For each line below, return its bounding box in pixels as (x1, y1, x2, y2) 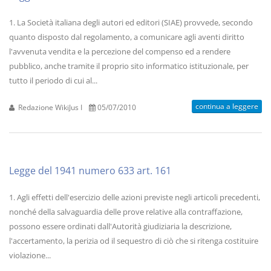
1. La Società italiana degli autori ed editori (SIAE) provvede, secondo (9, 17, 253, 28)
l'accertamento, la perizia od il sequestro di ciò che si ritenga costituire (9, 235, 258, 246)
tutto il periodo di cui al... (9, 75, 97, 86)
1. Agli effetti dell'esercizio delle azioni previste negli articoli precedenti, (9, 192, 260, 203)
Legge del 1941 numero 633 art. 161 (9, 164, 171, 177)
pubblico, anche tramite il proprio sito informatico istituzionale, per (9, 60, 249, 71)
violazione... (9, 250, 51, 261)
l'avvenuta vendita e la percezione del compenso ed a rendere (9, 46, 230, 57)
